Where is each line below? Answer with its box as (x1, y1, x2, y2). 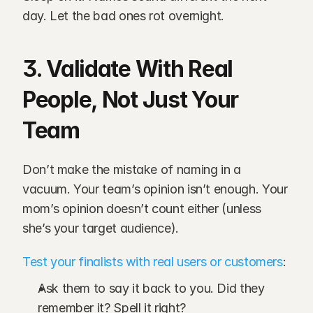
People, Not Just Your (22, 86, 239, 113)
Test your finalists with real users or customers (22, 254, 283, 269)
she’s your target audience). (22, 221, 179, 235)
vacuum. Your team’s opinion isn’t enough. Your (22, 182, 288, 196)
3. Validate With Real (22, 55, 233, 82)
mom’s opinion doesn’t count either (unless (22, 201, 261, 216)
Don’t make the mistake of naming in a (22, 162, 241, 177)
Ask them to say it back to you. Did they (38, 281, 265, 296)
